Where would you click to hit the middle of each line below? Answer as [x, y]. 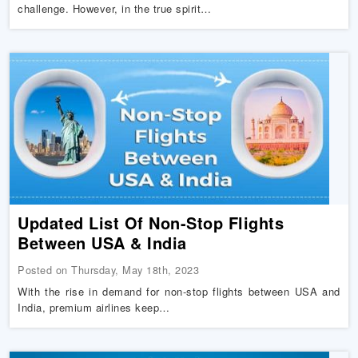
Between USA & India [102, 243]
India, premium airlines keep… [94, 307]
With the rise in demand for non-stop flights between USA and [179, 291]
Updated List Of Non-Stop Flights [151, 223]
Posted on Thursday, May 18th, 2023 [109, 270]
